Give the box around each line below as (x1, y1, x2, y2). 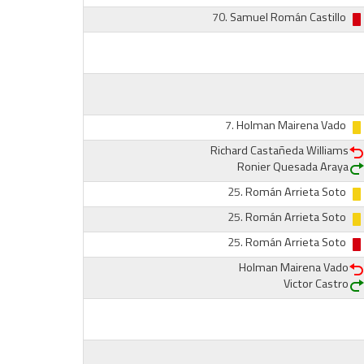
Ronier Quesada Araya (236, 158, 349, 175)
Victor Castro (283, 275, 349, 292)
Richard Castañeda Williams (210, 141, 349, 159)
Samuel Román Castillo (229, 8, 346, 26)
